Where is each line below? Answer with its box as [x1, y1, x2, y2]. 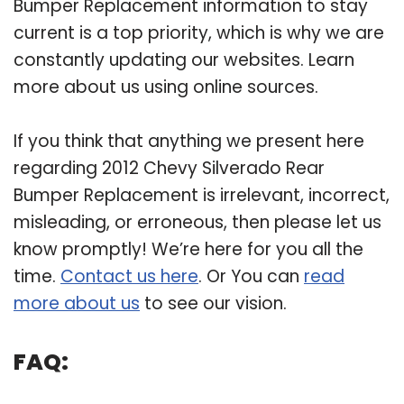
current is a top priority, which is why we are [14, 20, 384, 45]
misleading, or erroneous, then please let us [14, 209, 381, 234]
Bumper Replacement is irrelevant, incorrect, [14, 182, 390, 207]
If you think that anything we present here [14, 128, 364, 153]
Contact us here [60, 263, 198, 289]
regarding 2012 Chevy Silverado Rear [14, 155, 325, 180]
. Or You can [198, 263, 304, 289]
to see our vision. [140, 290, 287, 316]
